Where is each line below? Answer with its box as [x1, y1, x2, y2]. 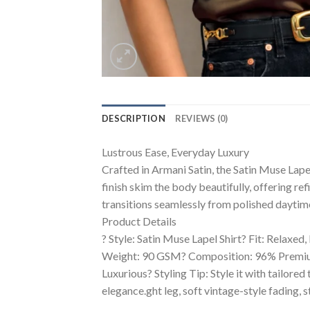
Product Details [102, 215, 176, 228]
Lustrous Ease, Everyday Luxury [102, 145, 249, 158]
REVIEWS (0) [174, 113, 228, 124]
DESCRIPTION [102, 113, 165, 124]
